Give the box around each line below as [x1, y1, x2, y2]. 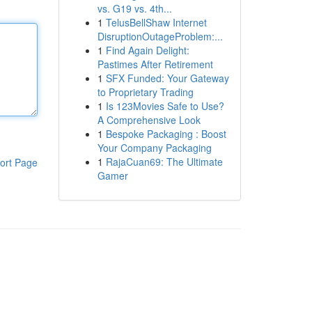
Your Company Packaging [97, 141, 212, 155]
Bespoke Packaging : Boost [105, 127, 226, 141]
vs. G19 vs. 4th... [97, 1, 172, 15]
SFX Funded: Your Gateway [105, 71, 229, 85]
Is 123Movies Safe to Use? [105, 99, 224, 113]
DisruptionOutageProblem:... [97, 29, 223, 43]
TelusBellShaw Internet [105, 15, 207, 29]
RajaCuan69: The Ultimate [105, 155, 223, 169]
